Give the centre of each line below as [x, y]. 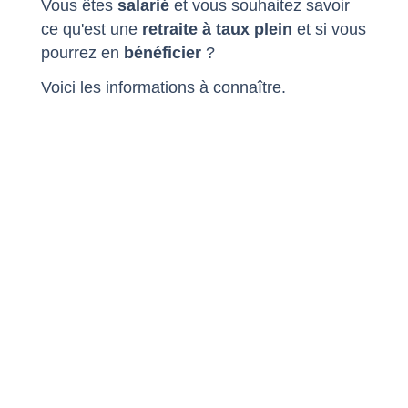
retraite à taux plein [217, 29]
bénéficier [163, 53]
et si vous [329, 29]
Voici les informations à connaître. [163, 88]
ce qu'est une [92, 29]
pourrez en [82, 53]
